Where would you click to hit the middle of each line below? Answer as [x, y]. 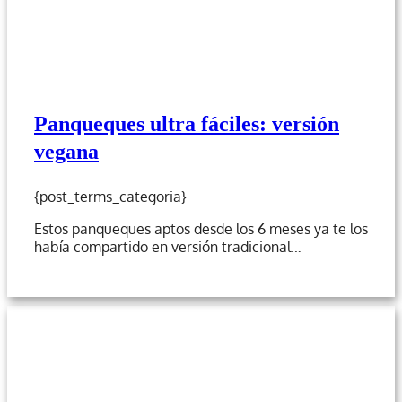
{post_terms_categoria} [110, 196]
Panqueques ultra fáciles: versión [187, 123]
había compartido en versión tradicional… [168, 246]
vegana [66, 151]
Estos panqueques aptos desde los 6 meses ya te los [201, 228]
